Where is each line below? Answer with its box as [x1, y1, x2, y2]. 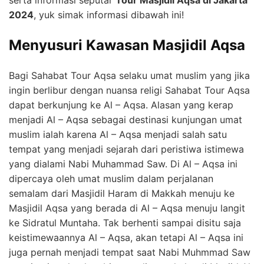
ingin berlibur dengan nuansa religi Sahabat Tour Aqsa [9, 84, 250, 97]
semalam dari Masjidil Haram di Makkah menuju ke [9, 187, 235, 200]
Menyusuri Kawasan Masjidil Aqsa [9, 37, 245, 54]
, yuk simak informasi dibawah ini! [34, 9, 184, 21]
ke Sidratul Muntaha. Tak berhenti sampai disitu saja [9, 217, 241, 229]
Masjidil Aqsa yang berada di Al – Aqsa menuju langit [9, 202, 245, 214]
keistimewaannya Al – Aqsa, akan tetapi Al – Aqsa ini [9, 232, 243, 244]
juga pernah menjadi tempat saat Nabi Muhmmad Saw [9, 246, 250, 259]
